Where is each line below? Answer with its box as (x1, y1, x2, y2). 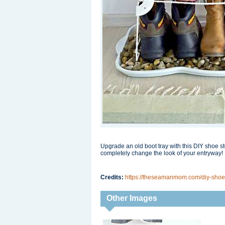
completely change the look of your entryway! (100, 150, 223, 157)
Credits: (100, 174, 125, 181)
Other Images (106, 194, 157, 202)
